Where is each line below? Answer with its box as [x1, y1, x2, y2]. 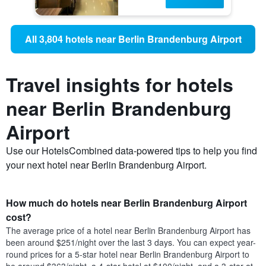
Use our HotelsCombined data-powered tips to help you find [6, 144, 257, 158]
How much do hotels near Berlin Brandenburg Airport [6, 196, 247, 210]
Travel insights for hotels [6, 71, 233, 99]
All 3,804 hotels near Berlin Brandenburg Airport [24, 32, 242, 46]
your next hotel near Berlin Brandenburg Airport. [6, 158, 207, 172]
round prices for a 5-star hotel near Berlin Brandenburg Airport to [6, 248, 249, 261]
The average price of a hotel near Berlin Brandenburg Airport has [6, 224, 251, 237]
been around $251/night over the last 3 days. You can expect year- [6, 236, 256, 249]
